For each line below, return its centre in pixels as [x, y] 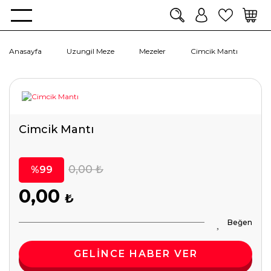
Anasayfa [25, 51]
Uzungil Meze [90, 51]
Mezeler [152, 51]
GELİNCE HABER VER [135, 253]
